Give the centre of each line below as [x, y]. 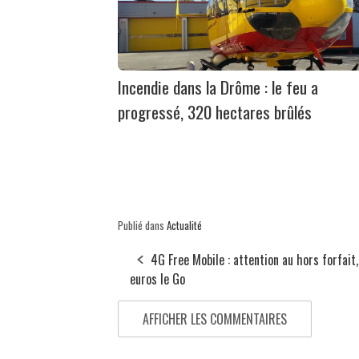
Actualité [184, 225]
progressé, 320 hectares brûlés [215, 111]
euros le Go [157, 278]
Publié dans [142, 225]
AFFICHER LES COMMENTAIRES [215, 319]
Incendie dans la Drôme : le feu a [218, 87]
